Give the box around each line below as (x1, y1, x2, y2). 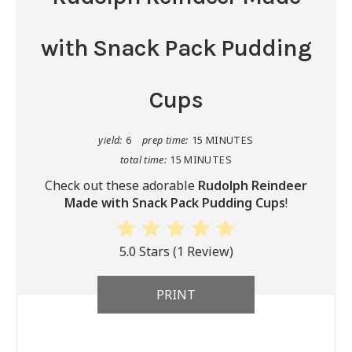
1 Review (176, 243, 229, 261)
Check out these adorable (44, 176, 199, 194)
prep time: (142, 133, 189, 147)
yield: (98, 133, 123, 147)
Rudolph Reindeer (198, 176, 308, 194)
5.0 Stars (119, 243, 170, 261)
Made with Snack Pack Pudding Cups (64, 193, 286, 211)
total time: (120, 152, 167, 167)
